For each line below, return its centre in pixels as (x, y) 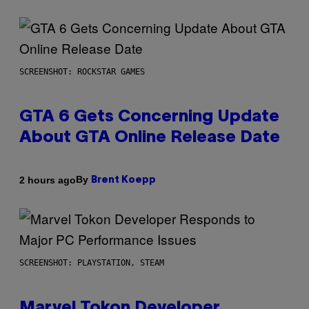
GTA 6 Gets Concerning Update (149, 118)
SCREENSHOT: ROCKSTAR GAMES (82, 72)
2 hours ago (48, 180)
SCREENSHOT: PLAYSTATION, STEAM (92, 263)
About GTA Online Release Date (150, 138)
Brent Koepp (123, 181)
